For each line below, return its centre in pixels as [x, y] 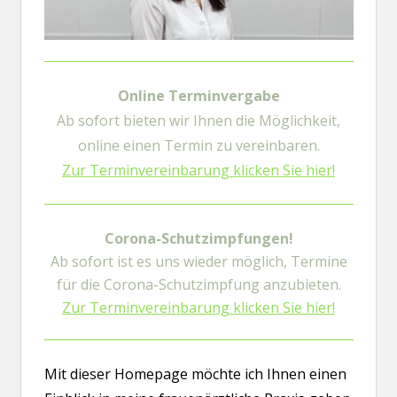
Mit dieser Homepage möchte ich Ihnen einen [195, 374]
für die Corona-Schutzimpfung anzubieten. [198, 285]
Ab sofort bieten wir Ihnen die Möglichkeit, [198, 121]
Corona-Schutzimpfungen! [198, 239]
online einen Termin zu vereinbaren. [198, 146]
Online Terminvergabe [198, 96]
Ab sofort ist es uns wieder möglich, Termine [198, 262]
